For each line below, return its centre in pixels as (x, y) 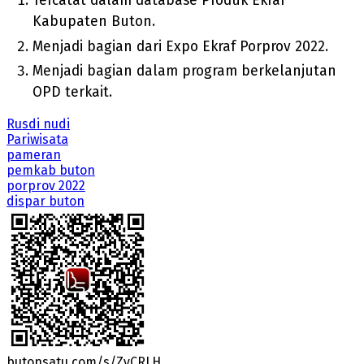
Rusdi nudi (38, 124)
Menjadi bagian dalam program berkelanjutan (184, 71)
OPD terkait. (72, 93)
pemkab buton (51, 171)
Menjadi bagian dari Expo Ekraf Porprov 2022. (180, 46)
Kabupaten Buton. (94, 21)
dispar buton (45, 201)
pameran (34, 155)
